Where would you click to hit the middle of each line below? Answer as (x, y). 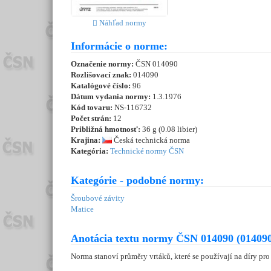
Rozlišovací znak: (102, 75)
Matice (82, 209)
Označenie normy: (103, 64)
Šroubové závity (98, 198)
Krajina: (87, 140)
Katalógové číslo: (102, 86)
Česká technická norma (151, 140)
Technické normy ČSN (147, 151)
